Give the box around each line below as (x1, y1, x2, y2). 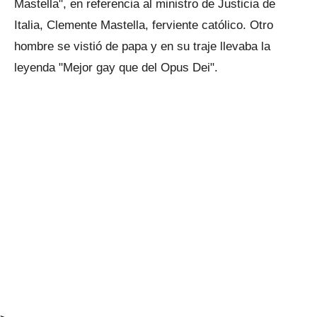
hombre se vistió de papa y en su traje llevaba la (14, 40, 270, 53)
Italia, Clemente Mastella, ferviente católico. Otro (14, 18, 273, 32)
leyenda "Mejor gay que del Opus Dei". (14, 61, 218, 74)
